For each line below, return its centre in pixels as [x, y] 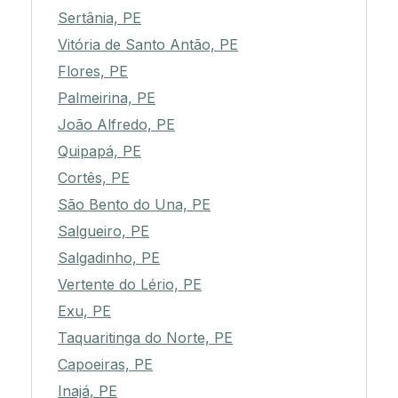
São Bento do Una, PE [134, 205]
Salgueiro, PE [103, 231]
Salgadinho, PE [109, 258]
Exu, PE [84, 311]
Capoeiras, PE [105, 365]
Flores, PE [93, 72]
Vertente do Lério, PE [130, 285]
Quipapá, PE [99, 151]
